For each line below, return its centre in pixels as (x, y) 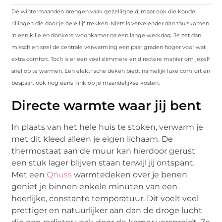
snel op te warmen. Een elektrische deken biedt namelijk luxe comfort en (111, 71)
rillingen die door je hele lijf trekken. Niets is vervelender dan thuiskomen (111, 23)
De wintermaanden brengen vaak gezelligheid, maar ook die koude (104, 11)
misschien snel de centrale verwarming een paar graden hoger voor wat (109, 47)
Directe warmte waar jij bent (107, 105)
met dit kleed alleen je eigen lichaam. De (92, 139)
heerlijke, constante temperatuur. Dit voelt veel (105, 198)
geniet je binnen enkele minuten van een (95, 186)
